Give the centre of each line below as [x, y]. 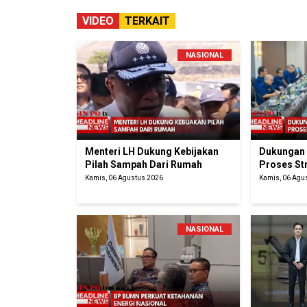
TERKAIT [147, 21]
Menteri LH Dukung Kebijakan [152, 152]
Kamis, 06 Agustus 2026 [124, 178]
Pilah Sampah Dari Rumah [144, 165]
